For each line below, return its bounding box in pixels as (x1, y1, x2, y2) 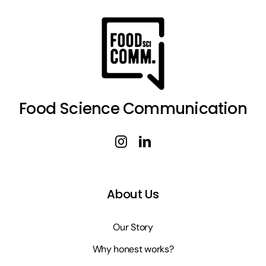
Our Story (113, 221, 153, 234)
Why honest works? (92, 243, 174, 256)
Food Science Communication (19, 98, 247, 120)
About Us (107, 186, 159, 203)
